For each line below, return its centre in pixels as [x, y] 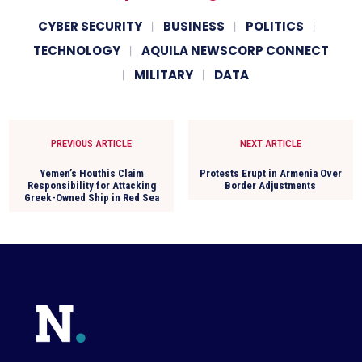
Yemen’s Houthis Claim [91, 173]
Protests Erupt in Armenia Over [270, 173]
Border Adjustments [271, 185]
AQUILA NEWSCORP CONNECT [235, 50]
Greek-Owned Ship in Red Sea [91, 197]
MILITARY [164, 74]
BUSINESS [194, 26]
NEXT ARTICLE [270, 143]
